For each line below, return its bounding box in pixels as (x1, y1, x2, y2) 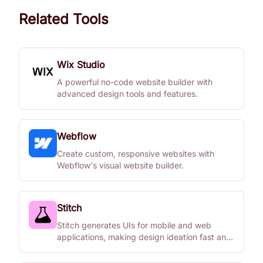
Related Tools (19, 11, 109, 28)
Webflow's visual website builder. (57, 160, 184, 170)
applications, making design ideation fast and (57, 232, 231, 242)
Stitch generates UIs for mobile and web (57, 220, 211, 230)
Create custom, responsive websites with (57, 149, 214, 159)
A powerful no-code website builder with (57, 77, 213, 87)
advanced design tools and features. (57, 89, 198, 99)
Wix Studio (57, 59, 105, 70)
